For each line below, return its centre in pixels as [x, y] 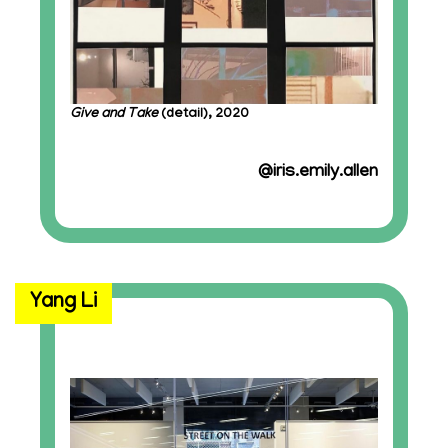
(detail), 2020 [205, 115]
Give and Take [115, 115]
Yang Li [63, 303]
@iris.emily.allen [318, 173]
